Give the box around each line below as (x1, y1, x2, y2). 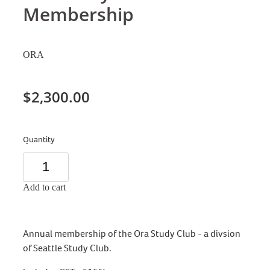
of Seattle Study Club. (23, 241, 115, 254)
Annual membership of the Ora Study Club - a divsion (23, 227, 240, 240)
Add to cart (23, 181, 66, 192)
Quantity (23, 133, 55, 145)
